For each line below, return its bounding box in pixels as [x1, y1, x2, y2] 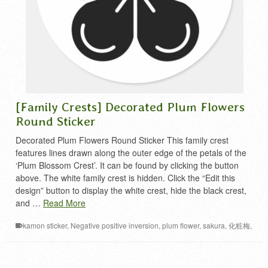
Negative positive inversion [71, 220, 159, 230]
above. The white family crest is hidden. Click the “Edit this [16, 172, 235, 184]
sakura [203, 220, 225, 230]
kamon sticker [23, 220, 67, 230]
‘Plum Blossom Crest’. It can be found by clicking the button [16, 159, 239, 171]
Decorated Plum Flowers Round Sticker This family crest [16, 134, 229, 146]
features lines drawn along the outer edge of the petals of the [16, 147, 246, 159]
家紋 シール [16, 233, 53, 243]
